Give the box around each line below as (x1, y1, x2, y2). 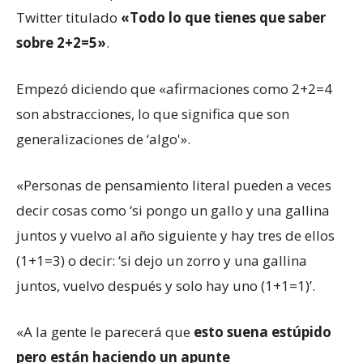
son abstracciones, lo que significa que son (16, 104, 289, 123)
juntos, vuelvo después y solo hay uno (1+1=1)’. (16, 275, 315, 295)
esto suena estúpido (194, 322, 331, 341)
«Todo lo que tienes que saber (121, 7, 326, 27)
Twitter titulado (16, 7, 121, 27)
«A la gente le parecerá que (16, 322, 194, 341)
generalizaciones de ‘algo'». (16, 129, 190, 148)
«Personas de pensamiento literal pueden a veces (16, 175, 331, 194)
